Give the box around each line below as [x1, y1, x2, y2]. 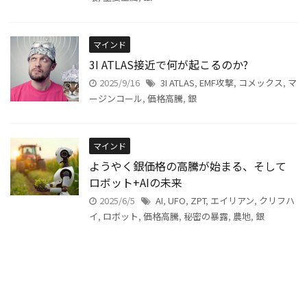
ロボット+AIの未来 [89, 174, 182, 191]
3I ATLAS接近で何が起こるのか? [89, 56, 248, 73]
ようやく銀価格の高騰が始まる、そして [89, 158, 286, 174]
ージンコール [89, 92, 143, 105]
